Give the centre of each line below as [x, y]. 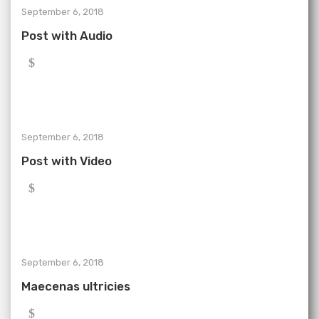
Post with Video [67, 161]
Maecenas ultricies [76, 286]
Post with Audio [67, 36]
